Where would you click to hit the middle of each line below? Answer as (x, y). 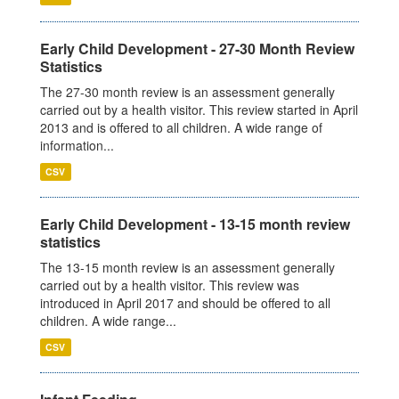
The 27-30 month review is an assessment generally (187, 92)
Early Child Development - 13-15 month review (195, 224)
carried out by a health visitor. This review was (170, 285)
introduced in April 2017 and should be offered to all (185, 303)
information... (77, 146)
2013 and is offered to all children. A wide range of (181, 128)
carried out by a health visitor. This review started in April (199, 110)
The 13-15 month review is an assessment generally (187, 268)
